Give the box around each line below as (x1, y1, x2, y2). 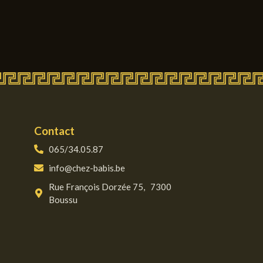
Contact (34, 123, 75, 137)
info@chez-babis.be (49, 162, 126, 173)
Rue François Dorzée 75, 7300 (49, 181, 172, 192)
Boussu (49, 194, 78, 205)
